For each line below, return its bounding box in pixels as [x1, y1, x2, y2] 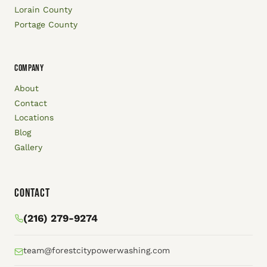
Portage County [14, 19, 77, 29]
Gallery [14, 142, 42, 152]
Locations [14, 113, 54, 123]
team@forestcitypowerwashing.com [23, 246, 170, 256]
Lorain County [14, 5, 72, 15]
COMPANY [14, 63, 44, 74]
